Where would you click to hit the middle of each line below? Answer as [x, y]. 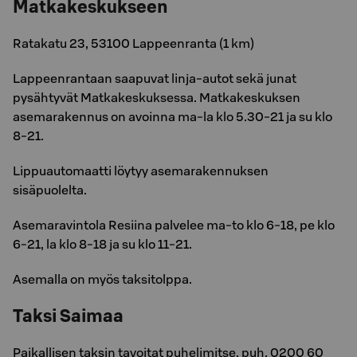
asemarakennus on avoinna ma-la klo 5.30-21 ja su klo [173, 116]
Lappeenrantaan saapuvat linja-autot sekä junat [155, 78]
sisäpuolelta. [50, 190]
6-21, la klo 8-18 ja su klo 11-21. [102, 244]
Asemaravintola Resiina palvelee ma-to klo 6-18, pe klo [174, 225]
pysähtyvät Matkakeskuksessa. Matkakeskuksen [157, 97]
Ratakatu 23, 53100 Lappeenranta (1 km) [133, 43]
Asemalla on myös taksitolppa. [102, 279]
